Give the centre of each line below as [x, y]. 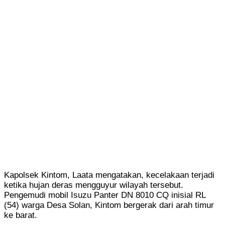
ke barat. [21, 215]
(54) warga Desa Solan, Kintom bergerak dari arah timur [109, 205]
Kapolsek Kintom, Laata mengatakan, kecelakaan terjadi [109, 175]
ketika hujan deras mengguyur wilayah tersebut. [94, 185]
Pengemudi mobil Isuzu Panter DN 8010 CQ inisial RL [105, 195]
